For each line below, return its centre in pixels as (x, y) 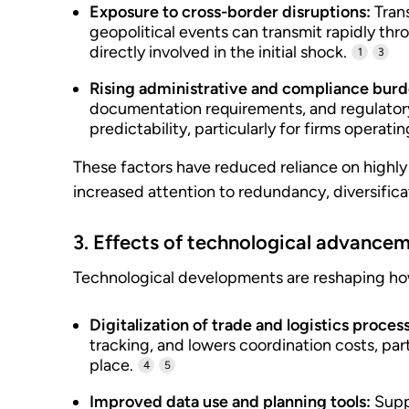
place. (111, 365)
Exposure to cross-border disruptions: (230, 12)
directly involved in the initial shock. (218, 52)
